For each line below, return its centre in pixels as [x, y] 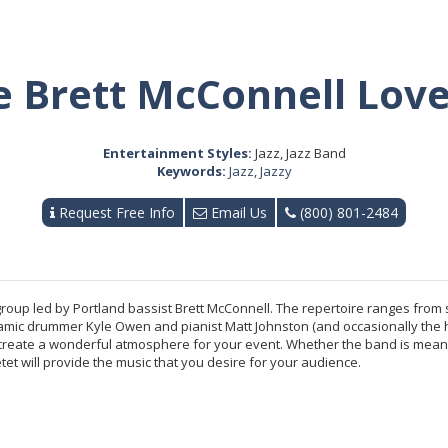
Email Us [237, 212]
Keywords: [191, 170]
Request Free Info [115, 212]
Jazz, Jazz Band [298, 152]
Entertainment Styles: [177, 152]
